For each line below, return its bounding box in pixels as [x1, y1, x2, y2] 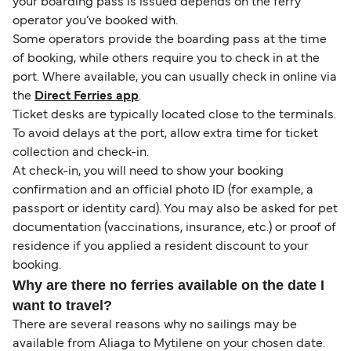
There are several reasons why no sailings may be [13, 320, 297, 331]
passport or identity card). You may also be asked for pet [13, 204, 338, 215]
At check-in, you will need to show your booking [13, 166, 284, 178]
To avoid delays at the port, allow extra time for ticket [13, 128, 318, 140]
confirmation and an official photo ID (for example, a [13, 185, 313, 197]
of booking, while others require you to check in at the [13, 53, 320, 65]
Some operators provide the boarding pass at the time [13, 34, 327, 46]
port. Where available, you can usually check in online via [13, 72, 337, 84]
